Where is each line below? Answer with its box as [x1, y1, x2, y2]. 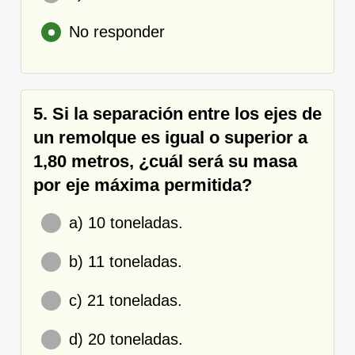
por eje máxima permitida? [33, 174, 252, 195]
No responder [69, 22, 165, 40]
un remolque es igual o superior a [33, 127, 307, 147]
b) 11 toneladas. [69, 252, 182, 270]
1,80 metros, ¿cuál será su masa [33, 151, 297, 171]
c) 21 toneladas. [69, 291, 182, 309]
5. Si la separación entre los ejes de [33, 103, 322, 124]
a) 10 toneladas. [69, 213, 183, 231]
